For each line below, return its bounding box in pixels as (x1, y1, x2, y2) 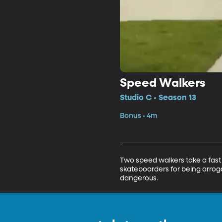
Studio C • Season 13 (119, 94, 196, 102)
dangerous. (119, 174, 158, 182)
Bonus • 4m (119, 112, 157, 119)
